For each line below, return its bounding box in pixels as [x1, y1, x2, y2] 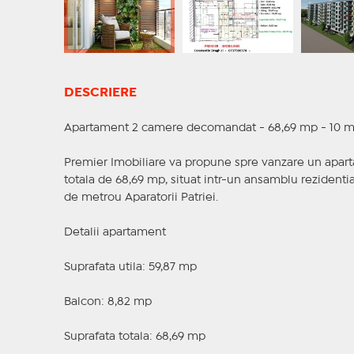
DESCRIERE [63, 87, 137, 100]
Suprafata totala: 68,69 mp [63, 332, 205, 342]
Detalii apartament [63, 228, 166, 238]
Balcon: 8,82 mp [63, 297, 152, 307]
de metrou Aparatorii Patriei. [63, 193, 218, 203]
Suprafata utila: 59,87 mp [63, 262, 197, 273]
